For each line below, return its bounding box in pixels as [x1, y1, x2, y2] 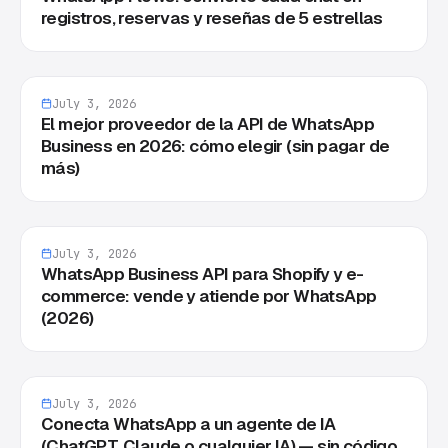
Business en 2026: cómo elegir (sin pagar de [41, 134, 390, 157]
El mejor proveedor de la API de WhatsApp [41, 112, 375, 135]
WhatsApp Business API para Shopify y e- [41, 262, 364, 285]
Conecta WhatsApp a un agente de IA [41, 412, 336, 435]
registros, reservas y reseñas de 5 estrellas [41, 6, 383, 29]
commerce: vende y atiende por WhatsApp [41, 284, 377, 307]
